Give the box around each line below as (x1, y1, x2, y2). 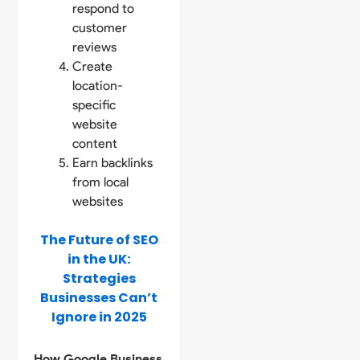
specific (72, 97, 117, 113)
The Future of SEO (39, 231, 158, 250)
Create (72, 59, 113, 75)
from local (72, 174, 129, 190)
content (72, 136, 118, 152)
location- (72, 78, 124, 94)
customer (72, 20, 128, 36)
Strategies (62, 269, 136, 288)
